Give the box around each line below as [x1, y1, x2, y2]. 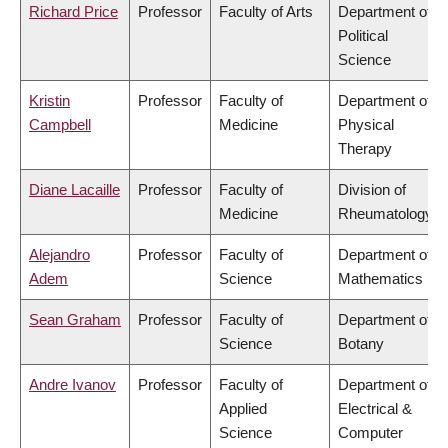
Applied [219, 400, 267, 418]
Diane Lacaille [29, 181, 120, 199]
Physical [338, 116, 394, 134]
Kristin [29, 92, 70, 110]
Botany [338, 335, 384, 353]
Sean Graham [29, 311, 121, 329]
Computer [338, 424, 403, 442]
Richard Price [29, 3, 118, 21]
